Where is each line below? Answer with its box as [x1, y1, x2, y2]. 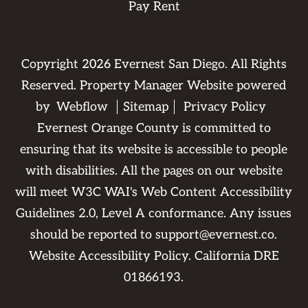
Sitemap [123, 99, 169, 114]
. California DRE [188, 248, 279, 263]
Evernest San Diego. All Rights [110, 56, 287, 71]
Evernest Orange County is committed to [36, 120, 271, 135]
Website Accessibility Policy [28, 248, 188, 263]
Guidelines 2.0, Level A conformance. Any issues [16, 206, 292, 221]
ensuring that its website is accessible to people [20, 142, 288, 157]
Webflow [56, 99, 109, 114]
